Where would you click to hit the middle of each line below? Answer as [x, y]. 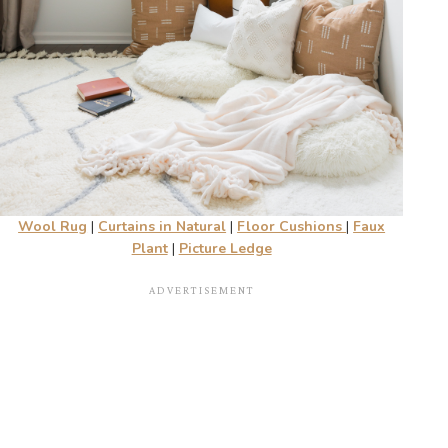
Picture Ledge [225, 249]
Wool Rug [53, 227]
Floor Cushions [292, 227]
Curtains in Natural [162, 227]
